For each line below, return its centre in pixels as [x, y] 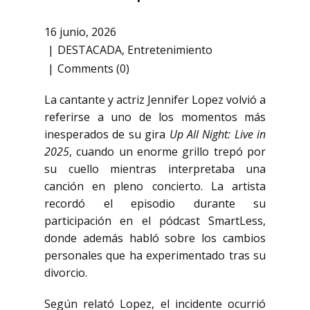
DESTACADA [90, 50]
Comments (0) [93, 68]
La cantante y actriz [96, 100]
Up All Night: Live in [217, 134]
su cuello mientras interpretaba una [155, 169]
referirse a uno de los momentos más [155, 117]
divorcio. [66, 273]
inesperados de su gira [107, 134]
